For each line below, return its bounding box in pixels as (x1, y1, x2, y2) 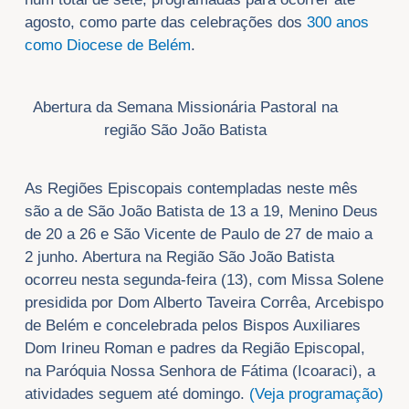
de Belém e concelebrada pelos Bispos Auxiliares (24, 317, 361, 335)
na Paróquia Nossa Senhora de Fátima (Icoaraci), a (24, 362, 375, 381)
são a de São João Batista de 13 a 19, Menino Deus (24, 203, 378, 221)
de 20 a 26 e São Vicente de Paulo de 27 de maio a (24, 225, 372, 244)
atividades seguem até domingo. (24, 385, 249, 404)
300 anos (306, 13, 369, 31)
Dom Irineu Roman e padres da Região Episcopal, (24, 340, 365, 358)
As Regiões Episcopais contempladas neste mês (24, 180, 358, 198)
